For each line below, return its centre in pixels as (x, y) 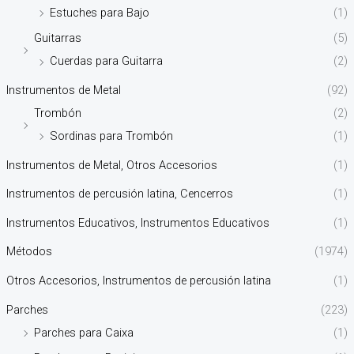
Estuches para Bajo (99, 12)
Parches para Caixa (83, 332)
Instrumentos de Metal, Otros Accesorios (111, 165)
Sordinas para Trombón (111, 136)
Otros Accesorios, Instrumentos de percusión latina (138, 281)
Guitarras (57, 38)
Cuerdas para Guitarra (106, 61)
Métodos (29, 252)
